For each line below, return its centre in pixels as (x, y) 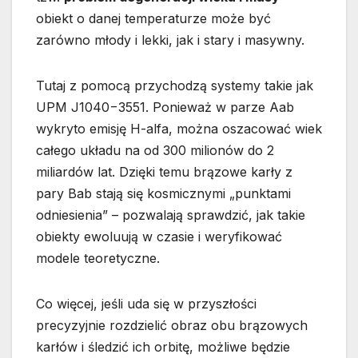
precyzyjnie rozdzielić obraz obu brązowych (172, 326)
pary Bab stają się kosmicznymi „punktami (163, 194)
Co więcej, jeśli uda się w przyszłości (146, 304)
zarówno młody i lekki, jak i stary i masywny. (170, 40)
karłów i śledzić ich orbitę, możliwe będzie (163, 347)
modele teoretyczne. (98, 259)
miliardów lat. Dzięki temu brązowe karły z (164, 172)
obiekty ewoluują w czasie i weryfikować (159, 237)
